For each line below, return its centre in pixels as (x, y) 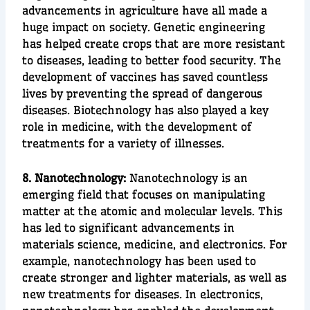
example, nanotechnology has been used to (139, 261)
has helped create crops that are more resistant (154, 44)
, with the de (146, 127)
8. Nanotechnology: (76, 177)
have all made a (223, 11)
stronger (84, 277)
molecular (191, 211)
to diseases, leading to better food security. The (152, 61)
